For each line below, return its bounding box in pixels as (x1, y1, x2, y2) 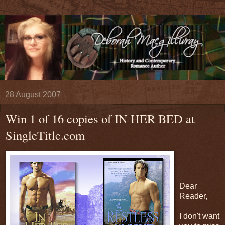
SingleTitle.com (6, 126, 85, 143)
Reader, (179, 191, 207, 200)
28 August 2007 (5, 90, 61, 99)
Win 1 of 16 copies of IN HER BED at (6, 109, 195, 127)
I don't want (179, 211, 219, 220)
